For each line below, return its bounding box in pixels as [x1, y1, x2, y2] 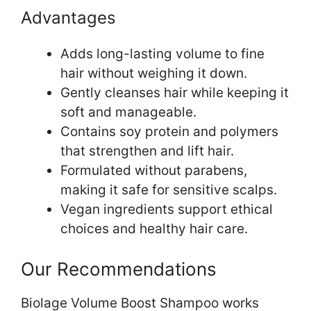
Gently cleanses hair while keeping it [60, 84, 289, 101]
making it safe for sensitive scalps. [60, 181, 277, 198]
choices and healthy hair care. [60, 220, 248, 237]
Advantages [21, 7, 116, 28]
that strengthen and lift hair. [60, 142, 234, 159]
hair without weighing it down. [60, 65, 247, 81]
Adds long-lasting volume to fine [60, 45, 264, 62]
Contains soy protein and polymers [60, 123, 278, 140]
